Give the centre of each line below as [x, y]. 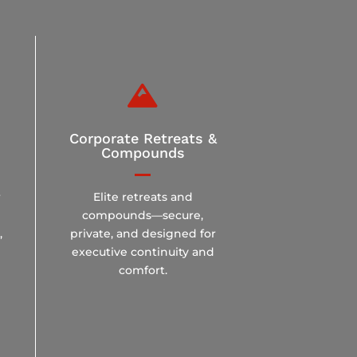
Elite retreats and [143, 196]
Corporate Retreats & [143, 138]
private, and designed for [143, 233]
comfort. [143, 270]
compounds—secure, [143, 215]
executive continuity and [143, 251]
